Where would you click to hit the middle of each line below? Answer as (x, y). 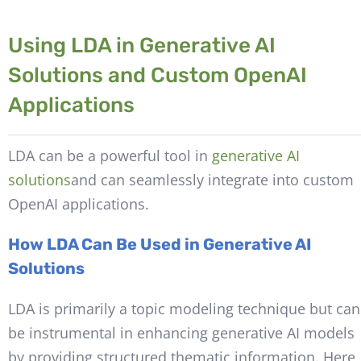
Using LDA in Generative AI (141, 45)
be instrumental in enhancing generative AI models (181, 332)
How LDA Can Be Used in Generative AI (159, 244)
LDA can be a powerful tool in (110, 155)
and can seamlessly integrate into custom (212, 179)
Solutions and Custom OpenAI (157, 75)
